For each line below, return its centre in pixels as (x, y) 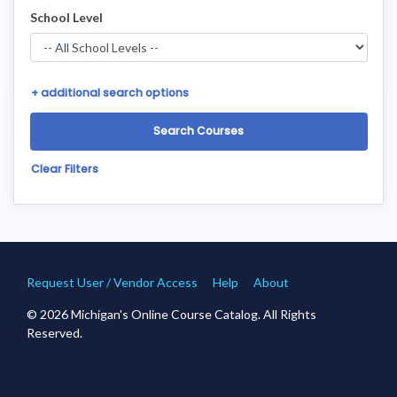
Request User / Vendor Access (112, 282)
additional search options (114, 93)
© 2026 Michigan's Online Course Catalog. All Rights (171, 314)
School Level (66, 17)
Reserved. (54, 332)
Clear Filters (64, 168)
